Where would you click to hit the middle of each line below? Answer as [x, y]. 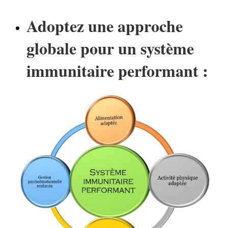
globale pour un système [110, 48]
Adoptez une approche [105, 26]
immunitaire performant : [118, 71]
